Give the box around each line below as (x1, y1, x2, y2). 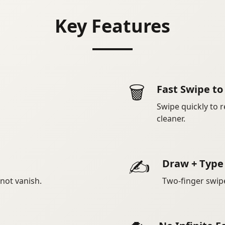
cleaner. (157, 113, 185, 125)
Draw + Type (162, 157, 223, 171)
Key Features (55, 14, 170, 39)
